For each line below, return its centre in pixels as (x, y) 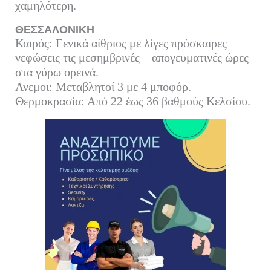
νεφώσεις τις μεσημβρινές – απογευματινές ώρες (132, 57)
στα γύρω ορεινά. (57, 72)
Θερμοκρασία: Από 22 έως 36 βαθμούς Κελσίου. (132, 101)
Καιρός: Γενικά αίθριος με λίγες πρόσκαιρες (121, 43)
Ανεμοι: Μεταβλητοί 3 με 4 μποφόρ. (103, 86)
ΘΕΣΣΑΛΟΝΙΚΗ (54, 29)
